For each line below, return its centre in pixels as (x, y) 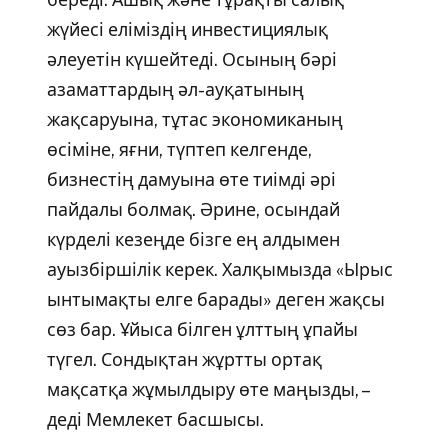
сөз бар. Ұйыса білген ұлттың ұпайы (202, 330)
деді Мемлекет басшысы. (155, 420)
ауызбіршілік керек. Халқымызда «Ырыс (219, 270)
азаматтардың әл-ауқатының (175, 90)
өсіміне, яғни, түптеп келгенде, (179, 150)
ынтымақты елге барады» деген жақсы (215, 300)
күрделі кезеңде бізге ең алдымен (193, 240)
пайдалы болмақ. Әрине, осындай (193, 210)
